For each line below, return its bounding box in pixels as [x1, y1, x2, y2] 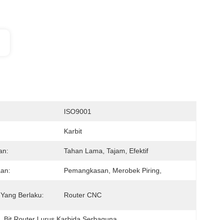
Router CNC [64, 191, 102, 199]
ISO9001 [64, 108, 91, 115]
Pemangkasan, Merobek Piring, [64, 166, 162, 174]
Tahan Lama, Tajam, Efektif [64, 147, 148, 155]
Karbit [64, 127, 82, 135]
